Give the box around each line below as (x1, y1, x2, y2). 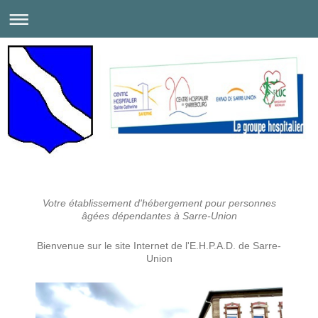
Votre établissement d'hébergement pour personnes (42, 197, 276, 209)
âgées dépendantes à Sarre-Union (81, 209, 237, 221)
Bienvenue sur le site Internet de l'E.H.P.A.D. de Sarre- (37, 239, 281, 251)
